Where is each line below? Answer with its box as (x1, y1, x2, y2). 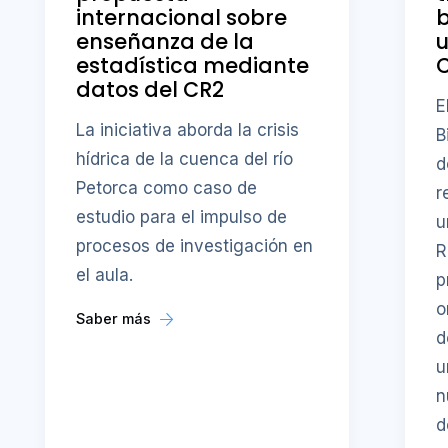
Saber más (76, 310, 156, 328)
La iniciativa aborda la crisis (76, 120, 300, 141)
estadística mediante (76, 50, 310, 80)
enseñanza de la (76, 26, 255, 56)
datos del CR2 (76, 74, 225, 104)
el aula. (76, 265, 134, 286)
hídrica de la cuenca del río (76, 149, 294, 170)
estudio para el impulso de (76, 207, 288, 228)
